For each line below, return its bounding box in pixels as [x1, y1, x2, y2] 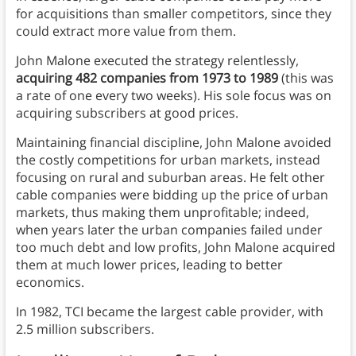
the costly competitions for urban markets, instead [15, 151, 320, 169]
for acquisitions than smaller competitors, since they [15, 5, 331, 23]
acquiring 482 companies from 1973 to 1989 [15, 69, 281, 87]
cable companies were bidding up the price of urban [15, 186, 328, 204]
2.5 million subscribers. [15, 320, 154, 339]
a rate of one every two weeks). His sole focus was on [15, 87, 331, 105]
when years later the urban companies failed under [15, 221, 323, 239]
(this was [281, 69, 334, 87]
